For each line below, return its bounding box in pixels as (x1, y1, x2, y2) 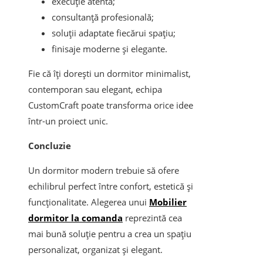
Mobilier (149, 196, 187, 208)
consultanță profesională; (52, 11, 154, 23)
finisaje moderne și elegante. (52, 43, 167, 55)
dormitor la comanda (28, 212, 123, 224)
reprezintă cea (123, 212, 182, 224)
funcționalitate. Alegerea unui (28, 196, 149, 208)
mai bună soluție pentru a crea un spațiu (28, 228, 191, 240)
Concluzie (28, 140, 71, 152)
